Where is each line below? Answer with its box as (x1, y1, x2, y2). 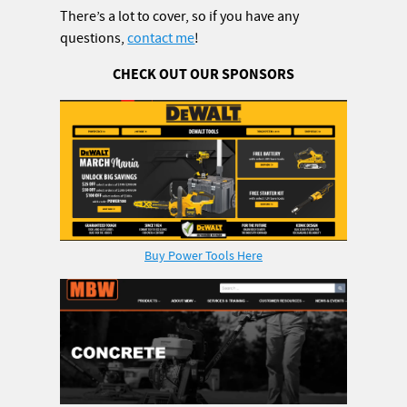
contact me (127, 28, 195, 47)
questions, (60, 28, 128, 47)
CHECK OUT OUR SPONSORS (113, 64, 294, 84)
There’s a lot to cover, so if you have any (60, 6, 300, 25)
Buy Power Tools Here (144, 248, 263, 264)
